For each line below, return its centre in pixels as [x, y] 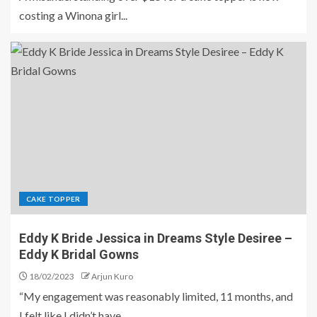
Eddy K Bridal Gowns [79, 254]
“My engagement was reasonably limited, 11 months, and [156, 296]
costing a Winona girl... [73, 15]
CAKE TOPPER [53, 199]
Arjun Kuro [112, 276]
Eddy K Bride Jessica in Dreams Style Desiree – [156, 238]
